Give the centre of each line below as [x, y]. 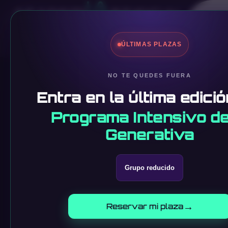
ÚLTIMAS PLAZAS [151, 44]
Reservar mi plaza [145, 206]
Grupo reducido [150, 168]
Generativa [150, 134]
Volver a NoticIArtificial [81, 82]
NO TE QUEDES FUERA [150, 75]
